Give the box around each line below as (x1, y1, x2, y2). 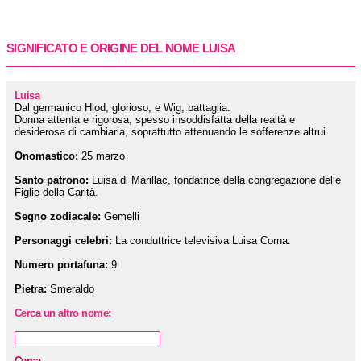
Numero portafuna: (15, 259, 108, 271)
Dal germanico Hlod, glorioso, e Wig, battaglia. (15, 102, 230, 114)
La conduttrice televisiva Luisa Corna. (112, 234, 291, 247)
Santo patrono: (15, 174, 89, 186)
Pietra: (15, 283, 47, 295)
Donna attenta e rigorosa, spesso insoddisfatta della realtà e (15, 114, 295, 126)
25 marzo (78, 150, 125, 162)
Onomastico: (15, 150, 78, 162)
